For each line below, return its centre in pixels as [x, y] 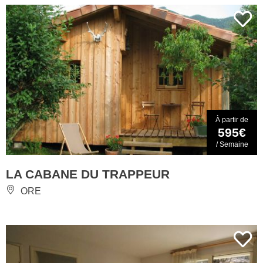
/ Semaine [232, 145]
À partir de [232, 120]
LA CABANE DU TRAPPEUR [88, 174]
